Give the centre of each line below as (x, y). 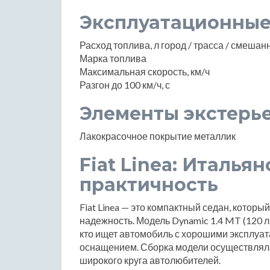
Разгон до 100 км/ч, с (125, 84)
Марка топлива (113, 58)
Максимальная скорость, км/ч (145, 71)
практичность (149, 184)
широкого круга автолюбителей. (150, 260)
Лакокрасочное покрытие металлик (158, 136)
